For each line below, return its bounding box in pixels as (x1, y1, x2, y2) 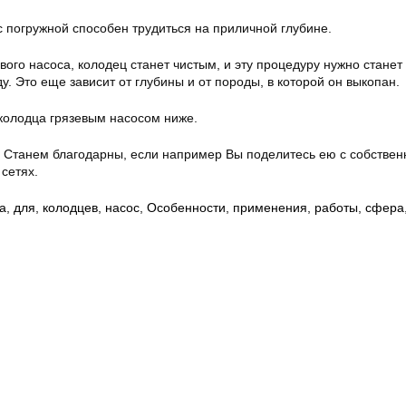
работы (314, 200, 358, 216)
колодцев (43, 200, 98, 216)
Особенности (147, 200, 226, 216)
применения (233, 200, 307, 216)
